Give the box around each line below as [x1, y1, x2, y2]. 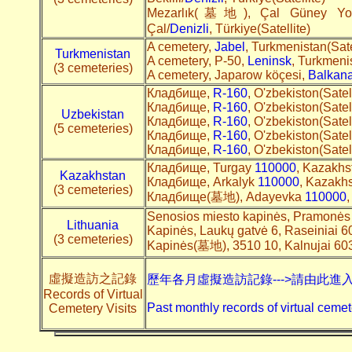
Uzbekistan [61, 107, 124, 121]
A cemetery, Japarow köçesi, [146, 68, 308, 82]
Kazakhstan [60, 168, 126, 182]
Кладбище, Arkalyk [146, 174, 258, 189]
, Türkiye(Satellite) [208, 21, 310, 35]
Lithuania [67, 218, 119, 232]
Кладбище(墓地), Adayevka [146, 189, 305, 203]
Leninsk [247, 53, 291, 68]
